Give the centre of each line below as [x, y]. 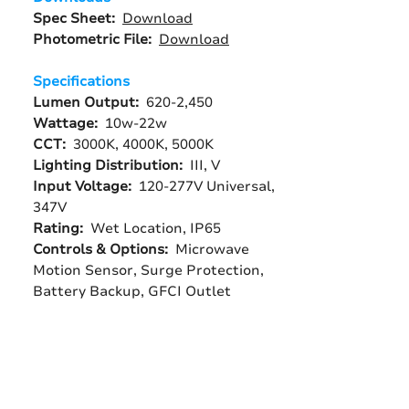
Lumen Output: [89, 102]
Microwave [212, 249]
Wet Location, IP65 [156, 228]
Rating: [62, 228]
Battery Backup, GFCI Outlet [132, 291]
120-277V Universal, [207, 186]
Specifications [81, 81]
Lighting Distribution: [111, 165]
